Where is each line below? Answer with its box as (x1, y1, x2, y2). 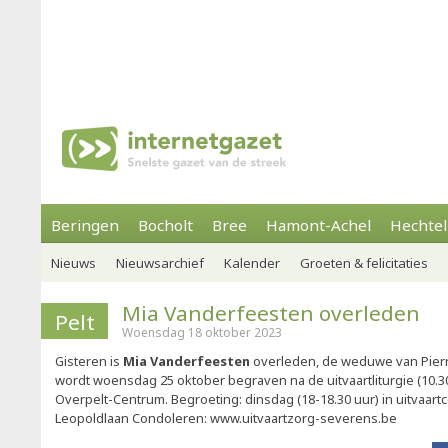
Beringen (51, 215, 119, 235)
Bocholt (138, 215, 193, 235)
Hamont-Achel (266, 215, 371, 235)
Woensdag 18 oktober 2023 (122, 324, 282, 341)
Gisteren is (55, 352, 123, 370)
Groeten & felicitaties (300, 254, 428, 272)
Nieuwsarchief (116, 254, 204, 272)
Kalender (224, 254, 280, 272)
